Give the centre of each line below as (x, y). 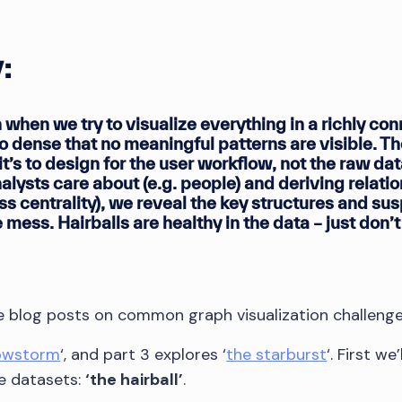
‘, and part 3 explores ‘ (144, 354)
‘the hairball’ (135, 379)
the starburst (277, 354)
